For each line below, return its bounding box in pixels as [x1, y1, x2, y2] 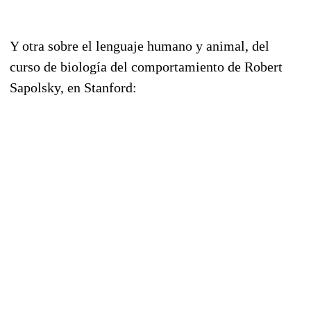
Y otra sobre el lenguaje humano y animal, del [10, 37, 269, 53]
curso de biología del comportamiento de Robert [10, 58, 283, 74]
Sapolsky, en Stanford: [10, 79, 137, 95]
